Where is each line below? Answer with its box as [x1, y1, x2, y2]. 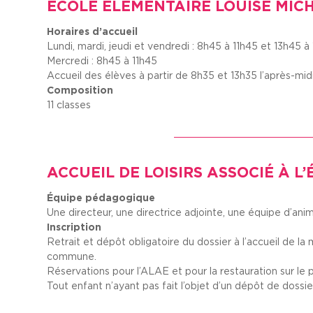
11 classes [47, 99, 92, 110]
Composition [47, 85, 114, 95]
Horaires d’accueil [47, 26, 138, 36]
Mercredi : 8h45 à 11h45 [47, 55, 158, 66]
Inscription [47, 221, 102, 232]
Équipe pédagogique [47, 192, 156, 203]
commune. [47, 251, 97, 261]
